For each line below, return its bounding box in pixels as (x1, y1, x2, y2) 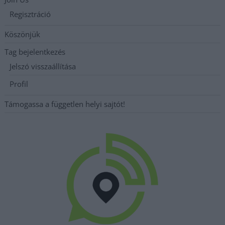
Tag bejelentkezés (5, 47, 66, 57)
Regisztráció (10, 9, 51, 20)
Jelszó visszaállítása (10, 61, 76, 72)
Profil (10, 79, 29, 89)
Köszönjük (5, 29, 41, 40)
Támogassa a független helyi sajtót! (5, 99, 126, 109)
